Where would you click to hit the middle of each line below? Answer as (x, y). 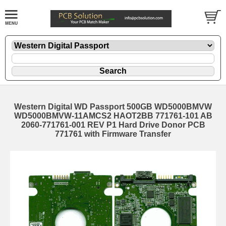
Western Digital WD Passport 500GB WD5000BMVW (113, 107)
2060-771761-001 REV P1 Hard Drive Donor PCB (113, 125)
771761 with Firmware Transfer (113, 134)
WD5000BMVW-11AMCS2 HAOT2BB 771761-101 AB (113, 116)
